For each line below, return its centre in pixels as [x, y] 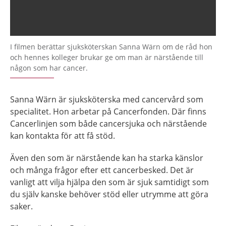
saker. [21, 206]
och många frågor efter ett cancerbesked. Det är [102, 170]
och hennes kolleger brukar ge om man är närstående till [107, 57]
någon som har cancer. [49, 68]
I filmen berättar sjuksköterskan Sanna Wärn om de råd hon [111, 46]
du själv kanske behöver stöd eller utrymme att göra [109, 194]
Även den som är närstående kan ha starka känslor [107, 158]
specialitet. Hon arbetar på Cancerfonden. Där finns [108, 111]
